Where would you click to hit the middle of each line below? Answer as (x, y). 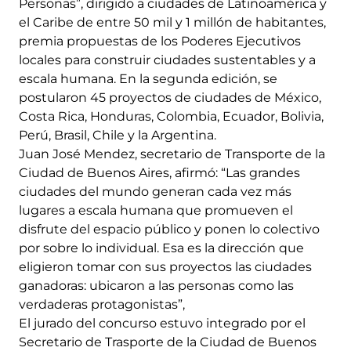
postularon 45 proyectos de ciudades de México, (170, 97)
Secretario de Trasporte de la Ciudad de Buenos (168, 342)
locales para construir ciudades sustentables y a (167, 60)
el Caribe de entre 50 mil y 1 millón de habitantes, (172, 22)
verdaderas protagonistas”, (102, 304)
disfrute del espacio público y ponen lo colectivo (169, 229)
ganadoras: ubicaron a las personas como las (156, 285)
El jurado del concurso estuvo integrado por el (162, 323)
